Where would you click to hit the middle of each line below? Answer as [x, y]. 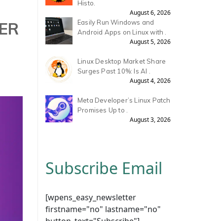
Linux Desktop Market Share [122, 61]
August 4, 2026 [150, 81]
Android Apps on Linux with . [122, 32]
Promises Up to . [103, 110]
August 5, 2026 [150, 42]
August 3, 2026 [150, 120]
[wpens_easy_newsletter [91, 197]
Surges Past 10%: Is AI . [114, 71]
